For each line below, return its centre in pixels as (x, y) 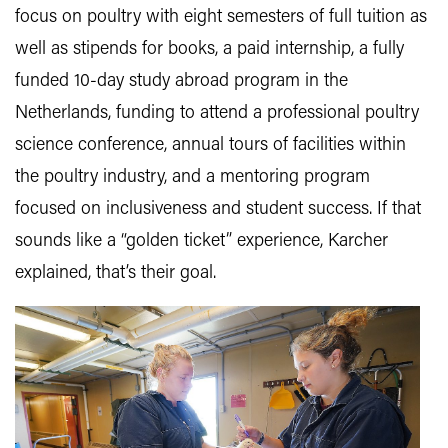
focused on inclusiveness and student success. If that (218, 209)
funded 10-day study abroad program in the (181, 81)
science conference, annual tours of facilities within (210, 145)
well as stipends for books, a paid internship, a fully (209, 49)
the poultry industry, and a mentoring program (192, 177)
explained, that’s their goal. (118, 273)
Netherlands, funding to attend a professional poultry (217, 113)
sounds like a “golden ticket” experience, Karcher (201, 241)
